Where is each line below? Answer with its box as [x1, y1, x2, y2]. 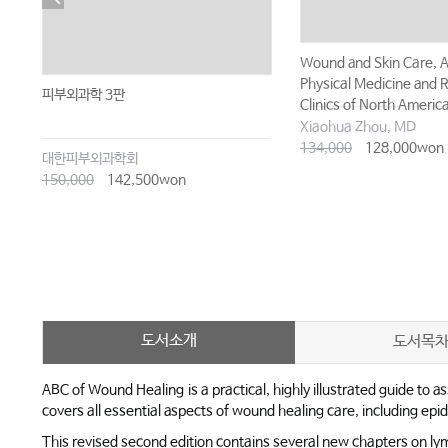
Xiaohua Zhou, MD [300, 119, 416, 135]
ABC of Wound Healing [42, 382, 184, 398]
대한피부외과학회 [42, 151, 138, 167]
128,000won [362, 140, 444, 156]
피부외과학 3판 [42, 87, 125, 103]
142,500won [104, 172, 186, 188]
